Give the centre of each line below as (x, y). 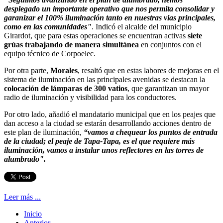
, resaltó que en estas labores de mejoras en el (148, 70)
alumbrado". (25, 159)
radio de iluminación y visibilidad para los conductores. (90, 97)
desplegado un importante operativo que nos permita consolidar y (109, 8)
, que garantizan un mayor (168, 88)
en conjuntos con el (170, 44)
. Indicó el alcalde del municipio (142, 26)
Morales (64, 70)
